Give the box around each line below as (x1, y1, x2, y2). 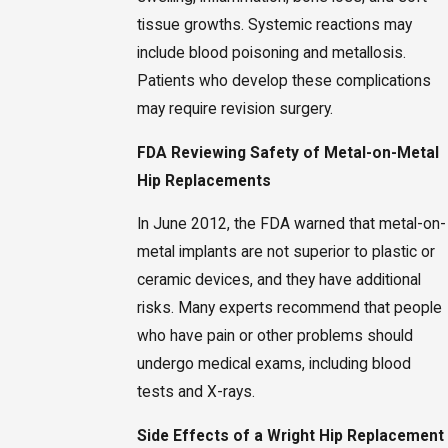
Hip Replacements (136, 171, 271, 190)
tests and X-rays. (136, 383, 255, 402)
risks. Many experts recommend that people (136, 299, 442, 318)
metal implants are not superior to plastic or (136, 243, 435, 262)
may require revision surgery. (136, 100, 333, 119)
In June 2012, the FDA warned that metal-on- (136, 215, 446, 234)
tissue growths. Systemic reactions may (136, 16, 412, 35)
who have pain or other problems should (136, 327, 413, 346)
